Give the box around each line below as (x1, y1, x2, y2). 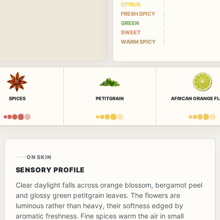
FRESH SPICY (121, 10, 155, 18)
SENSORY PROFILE (15, 165, 85, 174)
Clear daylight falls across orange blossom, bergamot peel (15, 180, 202, 189)
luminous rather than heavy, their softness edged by (15, 201, 183, 210)
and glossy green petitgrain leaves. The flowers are (15, 191, 180, 199)
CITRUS (121, 1, 140, 8)
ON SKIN (26, 153, 52, 161)
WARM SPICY (121, 38, 156, 46)
